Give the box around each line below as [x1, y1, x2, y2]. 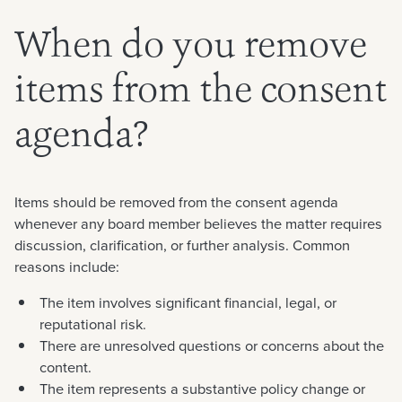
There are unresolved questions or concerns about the [39, 334, 384, 357]
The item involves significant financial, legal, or [39, 291, 336, 314]
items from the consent [14, 73, 387, 111]
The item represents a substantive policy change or [39, 377, 365, 400]
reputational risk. [39, 312, 146, 336]
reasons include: [14, 255, 119, 278]
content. [39, 355, 92, 379]
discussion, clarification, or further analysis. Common [14, 233, 350, 257]
